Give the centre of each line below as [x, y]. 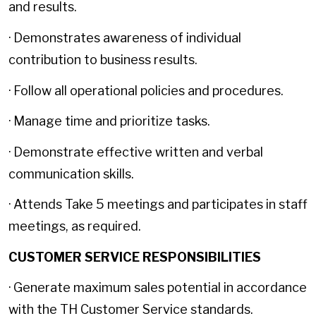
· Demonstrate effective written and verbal [136, 152]
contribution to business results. [103, 59]
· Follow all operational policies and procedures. [146, 90]
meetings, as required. [75, 226]
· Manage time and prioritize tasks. [109, 121]
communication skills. [71, 174]
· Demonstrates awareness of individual [125, 37]
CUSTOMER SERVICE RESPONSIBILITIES [135, 257]
